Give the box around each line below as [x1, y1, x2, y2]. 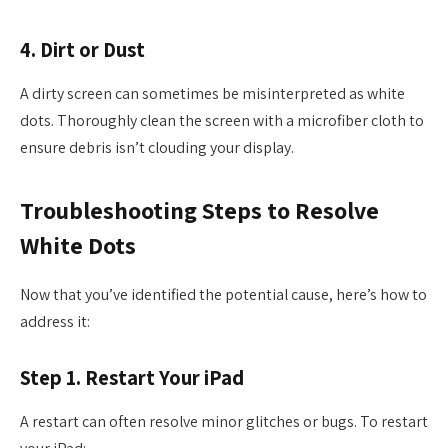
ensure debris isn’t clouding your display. [20, 136, 294, 158]
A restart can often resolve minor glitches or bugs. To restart [20, 411, 428, 433]
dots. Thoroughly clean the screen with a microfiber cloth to [20, 109, 424, 131]
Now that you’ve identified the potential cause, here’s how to [20, 284, 427, 306]
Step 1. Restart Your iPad [20, 363, 244, 391]
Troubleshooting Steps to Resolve [20, 195, 379, 227]
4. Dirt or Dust [20, 35, 145, 63]
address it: [20, 311, 90, 333]
